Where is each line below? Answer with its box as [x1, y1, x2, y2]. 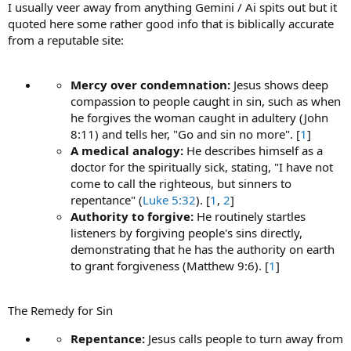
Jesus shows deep [230, 76, 328, 92]
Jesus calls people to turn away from [145, 330, 343, 346]
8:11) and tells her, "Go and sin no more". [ [71, 125, 300, 142]
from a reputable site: [8, 31, 124, 48]
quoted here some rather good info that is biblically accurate [8, 15, 334, 31]
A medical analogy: [71, 142, 183, 158]
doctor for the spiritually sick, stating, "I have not [71, 158, 333, 175]
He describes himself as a [183, 142, 323, 158]
